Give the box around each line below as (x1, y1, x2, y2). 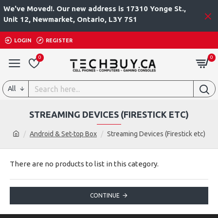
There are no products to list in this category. (10, 160, 159, 168)
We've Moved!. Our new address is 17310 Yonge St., (3, 4, 186, 13)
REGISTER (46, 37, 73, 43)
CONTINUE (90, 192, 120, 199)
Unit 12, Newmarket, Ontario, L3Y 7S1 (3, 15, 137, 23)
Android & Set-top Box (30, 130, 97, 138)
